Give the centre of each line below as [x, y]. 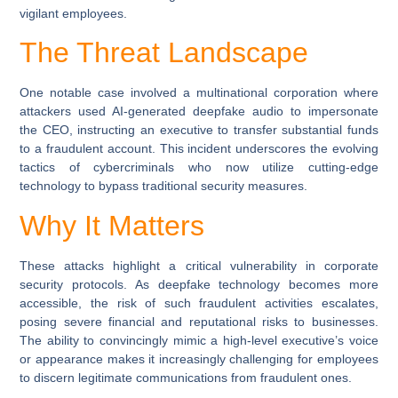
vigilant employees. [74, 13]
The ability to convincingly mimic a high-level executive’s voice [199, 340]
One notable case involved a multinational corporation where [199, 93]
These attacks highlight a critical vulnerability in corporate [199, 265]
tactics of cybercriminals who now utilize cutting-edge [199, 167]
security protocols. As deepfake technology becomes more [199, 284]
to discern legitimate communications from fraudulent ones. [186, 377]
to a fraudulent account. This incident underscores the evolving [199, 149]
